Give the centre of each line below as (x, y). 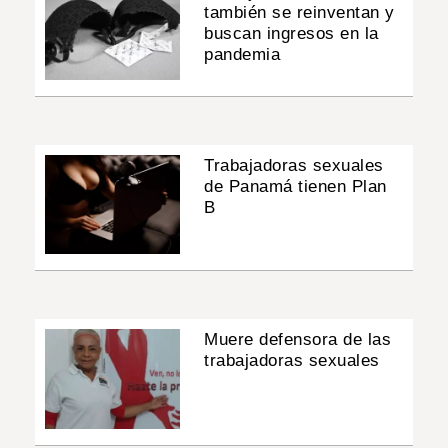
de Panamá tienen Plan (295, 187)
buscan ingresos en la (291, 33)
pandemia (242, 54)
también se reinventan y (299, 12)
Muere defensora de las (298, 340)
